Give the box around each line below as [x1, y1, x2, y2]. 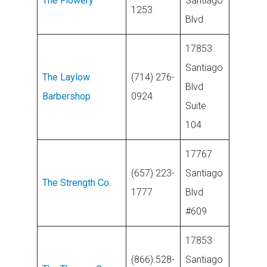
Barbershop [42, 91, 91, 102]
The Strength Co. [42, 177, 111, 188]
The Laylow [42, 72, 91, 83]
